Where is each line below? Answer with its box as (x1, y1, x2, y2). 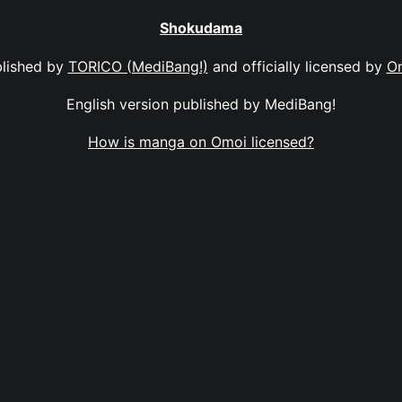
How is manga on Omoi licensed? (88, 133, 314, 152)
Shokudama (160, 19, 242, 38)
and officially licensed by (207, 57, 387, 75)
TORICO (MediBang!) (67, 57, 208, 75)
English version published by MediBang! (66, 94, 336, 113)
